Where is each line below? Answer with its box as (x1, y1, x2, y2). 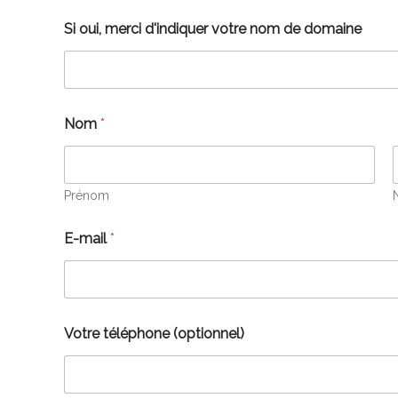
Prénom (64, 188, 109, 203)
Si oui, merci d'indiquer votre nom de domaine (64, 20, 362, 38)
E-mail (64, 230, 110, 248)
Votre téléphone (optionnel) (64, 325, 244, 343)
